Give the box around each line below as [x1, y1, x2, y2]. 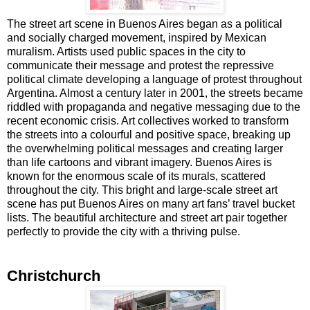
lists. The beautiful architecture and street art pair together [7, 211, 287, 224]
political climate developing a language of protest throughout [7, 73, 302, 85]
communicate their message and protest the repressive [7, 59, 274, 71]
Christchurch [7, 266, 100, 284]
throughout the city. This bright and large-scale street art [7, 183, 277, 196]
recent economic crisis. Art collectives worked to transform [7, 114, 289, 127]
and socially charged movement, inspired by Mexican [7, 31, 266, 44]
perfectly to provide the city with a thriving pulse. [7, 225, 240, 237]
